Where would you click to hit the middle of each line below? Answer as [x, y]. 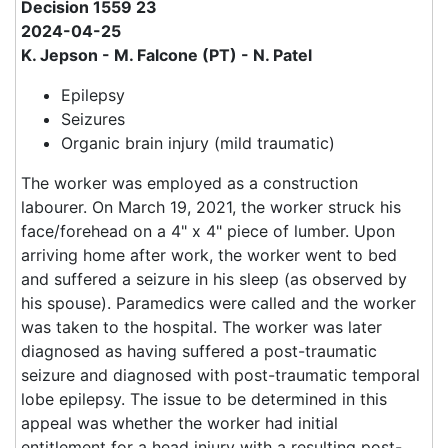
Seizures [93, 119]
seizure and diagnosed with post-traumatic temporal [220, 375]
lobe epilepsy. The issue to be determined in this [204, 399]
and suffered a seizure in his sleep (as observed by [214, 279]
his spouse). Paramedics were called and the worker [218, 303]
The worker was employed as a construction [189, 183]
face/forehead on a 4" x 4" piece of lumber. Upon [208, 231]
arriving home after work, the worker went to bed [209, 255]
